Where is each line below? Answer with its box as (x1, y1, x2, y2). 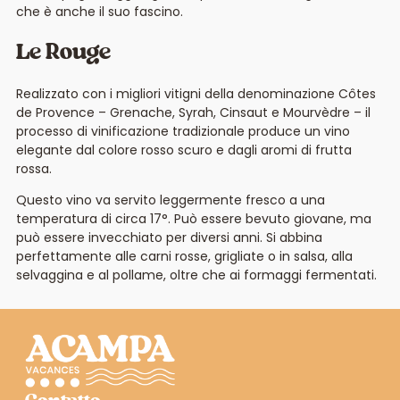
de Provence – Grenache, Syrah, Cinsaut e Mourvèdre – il (15, 103, 371, 121)
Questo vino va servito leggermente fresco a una (15, 190, 325, 209)
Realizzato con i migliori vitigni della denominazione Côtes (15, 84, 376, 103)
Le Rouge (15, 42, 111, 64)
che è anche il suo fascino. (15, 2, 183, 21)
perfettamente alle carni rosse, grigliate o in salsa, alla (15, 246, 353, 265)
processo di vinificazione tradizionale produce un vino (15, 121, 350, 140)
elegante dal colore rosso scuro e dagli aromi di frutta (15, 140, 352, 159)
